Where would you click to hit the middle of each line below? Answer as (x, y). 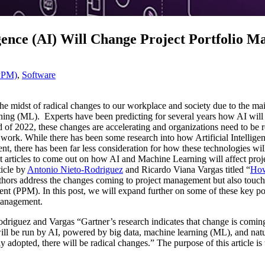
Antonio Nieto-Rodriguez (75, 170)
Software (39, 75)
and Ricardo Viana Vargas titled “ (187, 170)
